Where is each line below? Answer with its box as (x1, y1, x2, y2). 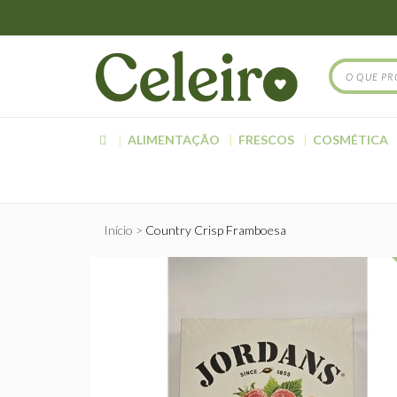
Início (104, 222, 133, 237)
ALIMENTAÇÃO (128, 132, 220, 147)
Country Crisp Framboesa (145, 222, 286, 237)
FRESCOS (238, 132, 294, 147)
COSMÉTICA (313, 132, 388, 147)
